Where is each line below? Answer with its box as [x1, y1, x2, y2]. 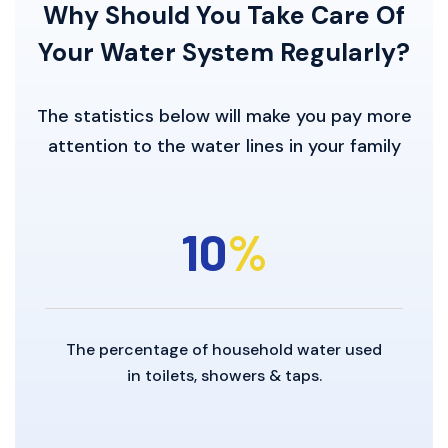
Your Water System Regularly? [38, 36, 410, 69]
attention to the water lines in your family [47, 134, 401, 158]
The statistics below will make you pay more [36, 104, 412, 128]
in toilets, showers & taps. [126, 365, 322, 386]
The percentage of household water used [66, 339, 382, 360]
